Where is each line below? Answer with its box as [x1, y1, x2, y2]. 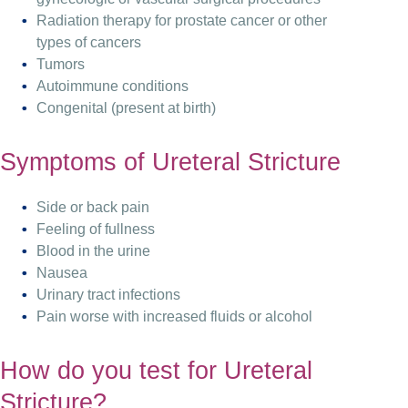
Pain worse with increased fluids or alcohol [36, 308, 312, 324]
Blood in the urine [36, 242, 150, 259]
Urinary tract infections [36, 286, 180, 302]
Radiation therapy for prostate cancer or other [36, 12, 327, 28]
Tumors [36, 56, 85, 72]
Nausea [36, 264, 87, 280]
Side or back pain [36, 199, 149, 215]
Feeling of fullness [36, 220, 155, 237]
